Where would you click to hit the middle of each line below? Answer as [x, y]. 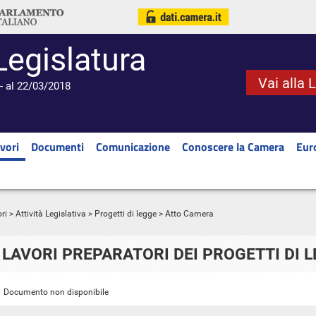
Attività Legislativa [51, 214]
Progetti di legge [126, 214]
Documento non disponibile [56, 292]
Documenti [57, 147]
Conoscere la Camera [233, 147]
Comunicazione [133, 147]
